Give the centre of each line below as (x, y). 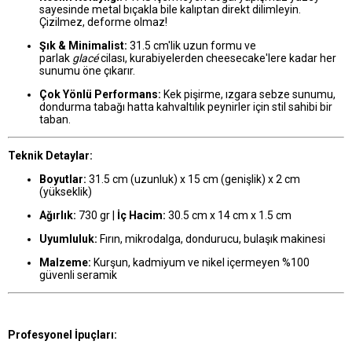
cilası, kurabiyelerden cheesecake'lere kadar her (217, 59)
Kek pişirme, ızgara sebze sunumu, (248, 95)
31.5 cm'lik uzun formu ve (192, 46)
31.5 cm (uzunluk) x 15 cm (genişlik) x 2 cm (193, 180)
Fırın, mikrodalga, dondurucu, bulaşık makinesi (211, 239)
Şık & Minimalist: (83, 46)
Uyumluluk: (68, 239)
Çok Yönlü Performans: (100, 95)
